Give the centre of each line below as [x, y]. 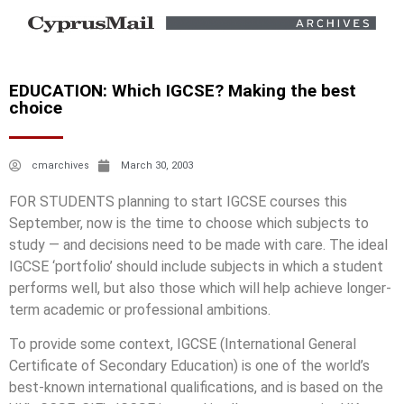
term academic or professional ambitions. [140, 309]
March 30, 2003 [157, 165]
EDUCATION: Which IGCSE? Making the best [183, 90]
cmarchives [60, 165]
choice [36, 107]
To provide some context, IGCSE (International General [183, 344]
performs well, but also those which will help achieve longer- [200, 288]
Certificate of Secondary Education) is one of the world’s [189, 366]
